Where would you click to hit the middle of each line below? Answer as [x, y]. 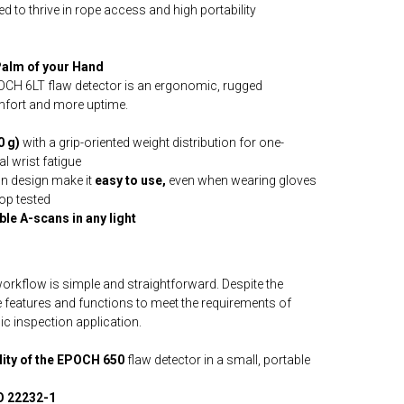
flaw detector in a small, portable [217, 360]
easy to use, [130, 180]
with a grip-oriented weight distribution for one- [152, 142]
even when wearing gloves [241, 180]
